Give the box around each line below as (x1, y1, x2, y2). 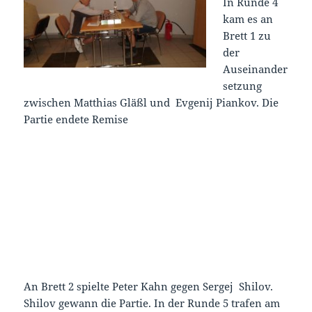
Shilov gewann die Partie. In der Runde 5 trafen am (24, 295, 281, 310)
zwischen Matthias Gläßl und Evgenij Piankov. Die (24, 95, 279, 109)
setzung (223, 78, 263, 93)
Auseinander (223, 61, 288, 76)
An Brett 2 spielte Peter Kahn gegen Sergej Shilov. (24, 279, 274, 293)
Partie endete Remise (24, 111, 129, 126)
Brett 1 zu (223, 28, 272, 42)
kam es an (223, 11, 274, 26)
